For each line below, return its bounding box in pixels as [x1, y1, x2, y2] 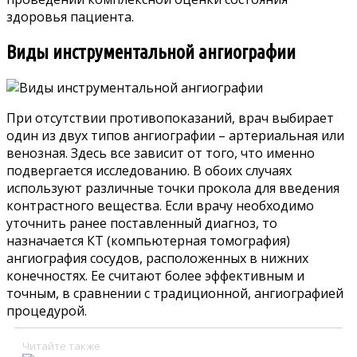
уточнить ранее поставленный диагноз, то [6, 214, 277, 233]
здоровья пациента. [6, 7, 134, 25]
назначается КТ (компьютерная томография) [6, 232, 290, 250]
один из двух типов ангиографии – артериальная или [6, 127, 344, 145]
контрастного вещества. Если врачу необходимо [6, 197, 314, 215]
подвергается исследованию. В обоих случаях [6, 162, 292, 180]
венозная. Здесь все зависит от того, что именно [6, 144, 315, 163]
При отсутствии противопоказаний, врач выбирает [6, 109, 334, 127]
